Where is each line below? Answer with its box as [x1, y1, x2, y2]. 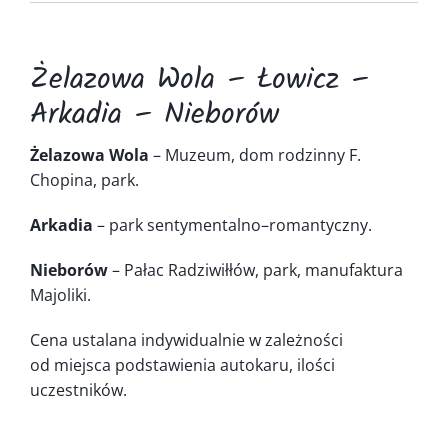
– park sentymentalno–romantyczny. [92, 213, 372, 236]
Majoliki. [29, 283, 91, 306]
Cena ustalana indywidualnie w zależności [29, 328, 343, 351]
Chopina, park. [29, 168, 139, 191]
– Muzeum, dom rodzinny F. [148, 143, 361, 166]
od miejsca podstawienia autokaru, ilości [29, 353, 335, 376]
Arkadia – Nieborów [30, 90, 279, 139]
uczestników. [29, 378, 127, 401]
